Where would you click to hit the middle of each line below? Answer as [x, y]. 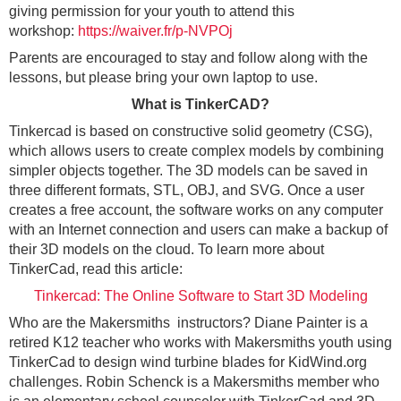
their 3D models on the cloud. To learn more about [166, 249]
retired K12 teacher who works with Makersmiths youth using [200, 342]
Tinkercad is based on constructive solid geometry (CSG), [191, 131]
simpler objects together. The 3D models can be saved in [188, 170]
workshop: [43, 30]
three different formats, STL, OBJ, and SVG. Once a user [187, 190]
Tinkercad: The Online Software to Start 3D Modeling [200, 295]
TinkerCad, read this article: [98, 269]
